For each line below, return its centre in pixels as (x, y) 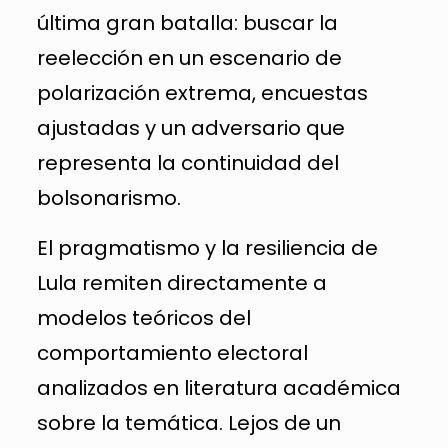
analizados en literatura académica (218, 387)
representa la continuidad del (187, 162)
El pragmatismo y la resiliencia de (207, 247)
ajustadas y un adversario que (190, 127)
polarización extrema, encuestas (202, 92)
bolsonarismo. (108, 197)
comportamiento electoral (172, 352)
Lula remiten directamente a (181, 282)
